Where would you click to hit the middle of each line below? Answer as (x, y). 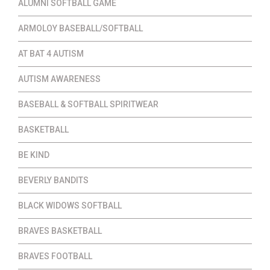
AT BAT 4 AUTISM (51, 53)
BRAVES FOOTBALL (55, 256)
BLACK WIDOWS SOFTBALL (70, 205)
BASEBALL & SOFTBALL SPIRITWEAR (88, 104)
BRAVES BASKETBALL (60, 231)
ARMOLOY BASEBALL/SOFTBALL (80, 28)
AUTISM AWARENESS (59, 79)
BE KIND (34, 155)
